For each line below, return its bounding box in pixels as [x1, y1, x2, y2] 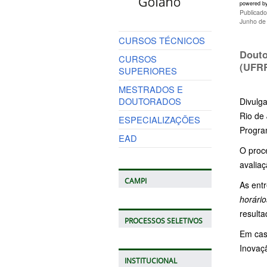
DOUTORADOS [118, 94, 181, 107]
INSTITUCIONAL [124, 256, 177, 265]
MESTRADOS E [118, 82, 183, 95]
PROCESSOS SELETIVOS [124, 216, 203, 225]
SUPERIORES [118, 64, 177, 77]
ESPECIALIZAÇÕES [118, 113, 200, 126]
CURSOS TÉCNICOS [118, 33, 205, 46]
